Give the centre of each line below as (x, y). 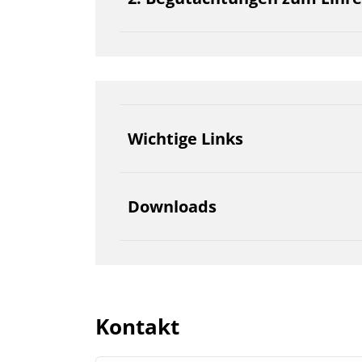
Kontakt (137, 326)
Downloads (172, 206)
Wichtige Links (185, 139)
